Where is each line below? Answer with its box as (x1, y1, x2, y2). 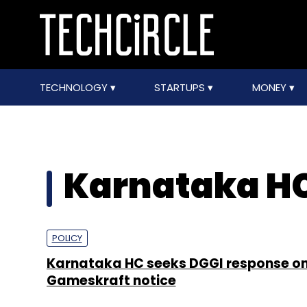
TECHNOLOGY (39, 80, 110, 95)
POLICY (51, 232, 82, 245)
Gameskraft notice (46, 271, 176, 290)
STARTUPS (154, 80, 208, 95)
